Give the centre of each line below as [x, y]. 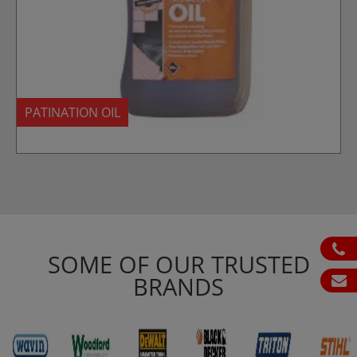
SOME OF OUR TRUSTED [178, 264]
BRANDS [178, 286]
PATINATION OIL [73, 112]
